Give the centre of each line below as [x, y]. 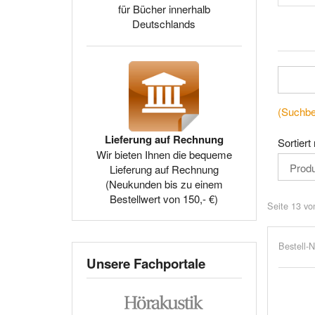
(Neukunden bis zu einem [164, 184]
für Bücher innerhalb [164, 9]
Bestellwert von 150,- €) [164, 199]
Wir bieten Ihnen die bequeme [164, 154]
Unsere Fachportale [146, 263]
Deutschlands [164, 24]
